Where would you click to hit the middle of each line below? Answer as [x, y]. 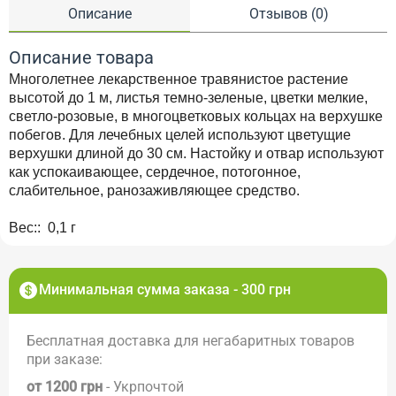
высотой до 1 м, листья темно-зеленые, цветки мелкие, [188, 97]
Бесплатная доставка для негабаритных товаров [190, 340]
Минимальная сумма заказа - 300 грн [165, 289]
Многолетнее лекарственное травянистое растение [179, 79]
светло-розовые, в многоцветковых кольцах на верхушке [196, 116]
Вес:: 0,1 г [42, 227]
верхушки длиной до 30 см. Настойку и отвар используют [196, 153]
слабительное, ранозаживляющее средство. [154, 190]
